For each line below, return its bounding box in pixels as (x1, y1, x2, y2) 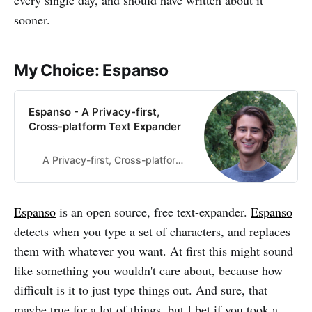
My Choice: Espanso (14, 61, 169, 81)
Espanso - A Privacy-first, (29, 105, 159, 119)
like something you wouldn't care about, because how (14, 262, 283, 279)
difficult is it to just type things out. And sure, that (14, 281, 267, 299)
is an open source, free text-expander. (56, 203, 251, 221)
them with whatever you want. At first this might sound (14, 242, 293, 260)
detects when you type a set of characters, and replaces (14, 223, 290, 240)
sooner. (14, 11, 50, 29)
